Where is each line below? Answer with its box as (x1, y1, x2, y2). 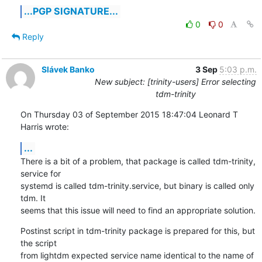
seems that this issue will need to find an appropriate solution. (20, 205, 256, 215)
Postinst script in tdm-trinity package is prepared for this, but (20, 225, 255, 236)
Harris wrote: (20, 121, 69, 132)
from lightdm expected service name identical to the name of (20, 250, 254, 260)
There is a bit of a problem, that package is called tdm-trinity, (20, 156, 256, 166)
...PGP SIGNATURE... (23, 5, 118, 17)
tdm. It (20, 192, 48, 203)
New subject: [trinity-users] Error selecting (95, 76, 256, 87)
